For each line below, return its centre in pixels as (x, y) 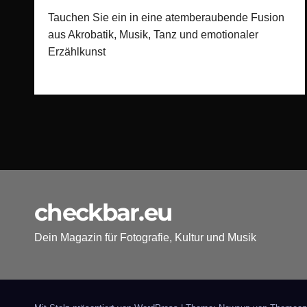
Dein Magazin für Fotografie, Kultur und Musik (145, 238)
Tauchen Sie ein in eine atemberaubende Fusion (166, 18)
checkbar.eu (103, 213)
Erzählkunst (77, 52)
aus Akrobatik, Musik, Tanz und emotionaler (153, 35)
